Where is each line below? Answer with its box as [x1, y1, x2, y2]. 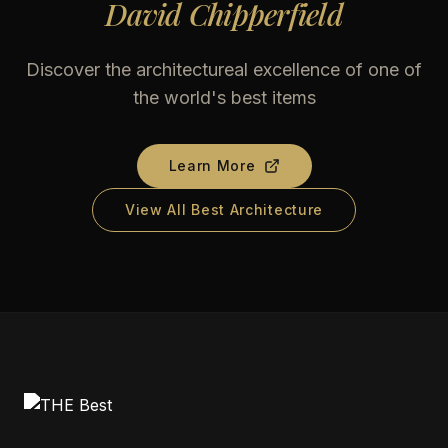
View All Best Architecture [124, 201, 324, 218]
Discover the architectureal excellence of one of [26, 59, 422, 80]
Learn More [168, 157, 256, 174]
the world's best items [132, 87, 316, 108]
